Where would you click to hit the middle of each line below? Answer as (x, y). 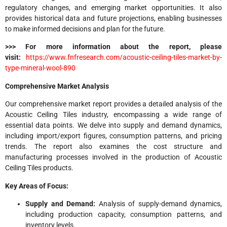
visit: (15, 58)
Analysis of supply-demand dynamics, (159, 204)
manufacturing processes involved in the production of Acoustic (113, 157)
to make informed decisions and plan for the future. (85, 29)
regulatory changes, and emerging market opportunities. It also (113, 8)
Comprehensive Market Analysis (57, 86)
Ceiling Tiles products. (39, 168)
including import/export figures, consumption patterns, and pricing (113, 136)
